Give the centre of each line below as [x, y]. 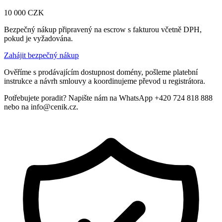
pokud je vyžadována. [38, 38]
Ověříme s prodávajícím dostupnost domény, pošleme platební [101, 72]
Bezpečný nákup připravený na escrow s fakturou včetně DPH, [103, 29]
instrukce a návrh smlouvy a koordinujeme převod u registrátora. [105, 81]
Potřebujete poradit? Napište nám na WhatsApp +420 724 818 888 [108, 98]
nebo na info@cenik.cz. [41, 107]
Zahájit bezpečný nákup [41, 55]
